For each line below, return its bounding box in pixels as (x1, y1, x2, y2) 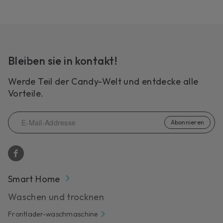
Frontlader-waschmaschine (8, 209, 98, 219)
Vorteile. (8, 87, 44, 99)
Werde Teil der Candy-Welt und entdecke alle (8, 75, 199, 87)
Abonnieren (170, 118, 204, 126)
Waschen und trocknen (8, 191, 105, 203)
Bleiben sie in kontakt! (8, 53, 117, 68)
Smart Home (8, 173, 60, 185)
